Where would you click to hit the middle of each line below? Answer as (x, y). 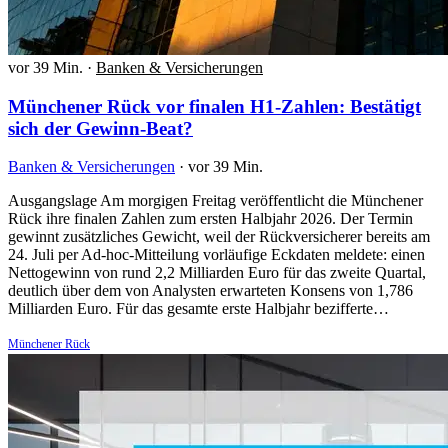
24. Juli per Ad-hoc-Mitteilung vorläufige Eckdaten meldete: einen (216, 255)
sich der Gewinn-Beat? (100, 128)
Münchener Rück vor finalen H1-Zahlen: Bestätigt (214, 106)
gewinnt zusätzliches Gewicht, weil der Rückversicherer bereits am (219, 237)
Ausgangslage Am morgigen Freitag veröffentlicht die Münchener (215, 201)
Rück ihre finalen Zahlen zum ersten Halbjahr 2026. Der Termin (210, 219)
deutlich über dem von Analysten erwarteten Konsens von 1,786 (210, 291)
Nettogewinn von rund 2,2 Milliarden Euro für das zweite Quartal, (217, 273)
